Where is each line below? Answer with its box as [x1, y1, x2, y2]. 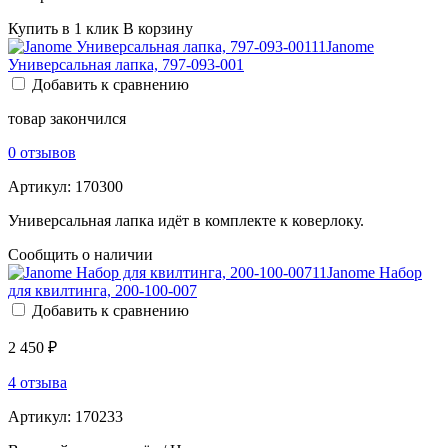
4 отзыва [8, 374, 67, 392]
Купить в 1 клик [8, 20, 119, 38]
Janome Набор [327, 264, 422, 282]
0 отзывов [8, 144, 76, 162]
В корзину [123, 20, 193, 38]
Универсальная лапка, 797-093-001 [8, 56, 244, 74]
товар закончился [8, 110, 126, 128]
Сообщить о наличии [8, 246, 153, 264]
